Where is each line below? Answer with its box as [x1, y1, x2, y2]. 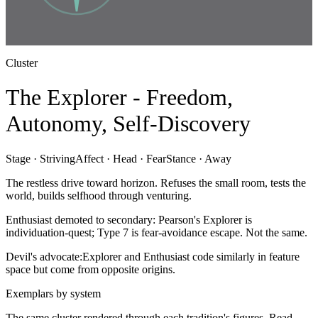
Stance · [166, 152, 204, 165]
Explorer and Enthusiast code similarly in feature [82, 250, 300, 263]
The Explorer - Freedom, [6, 84, 233, 111]
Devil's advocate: [6, 250, 82, 263]
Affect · [75, 152, 113, 165]
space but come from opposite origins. [6, 263, 175, 275]
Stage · [6, 152, 40, 165]
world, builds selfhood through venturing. [6, 189, 192, 202]
